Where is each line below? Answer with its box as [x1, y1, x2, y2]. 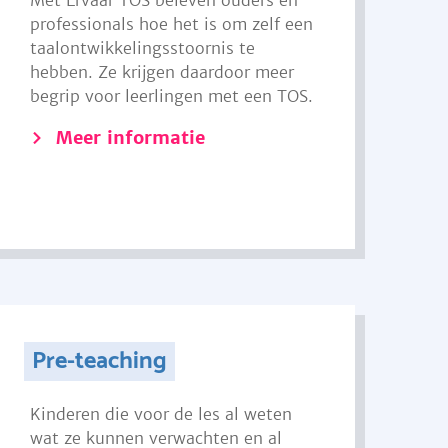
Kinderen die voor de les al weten [30, 404, 293, 424]
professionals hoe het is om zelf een [30, 14, 314, 34]
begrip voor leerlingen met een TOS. [30, 86, 314, 106]
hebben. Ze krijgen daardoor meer [30, 62, 295, 82]
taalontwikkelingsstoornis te [30, 38, 256, 58]
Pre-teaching [31, 342, 167, 381]
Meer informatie [56, 126, 206, 149]
